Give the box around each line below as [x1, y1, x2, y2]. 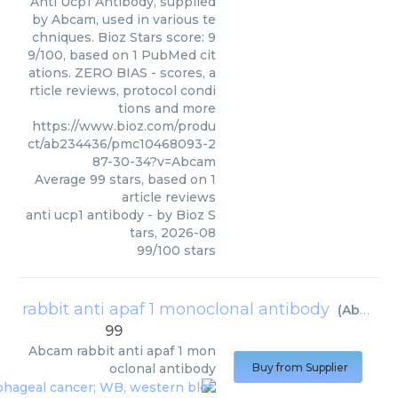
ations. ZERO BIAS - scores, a [28, 65, 216, 81]
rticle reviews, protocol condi [29, 83, 216, 99]
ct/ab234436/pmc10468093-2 [28, 136, 216, 152]
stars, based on [106, 171, 211, 187]
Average [35, 171, 90, 187]
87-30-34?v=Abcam [92, 154, 216, 170]
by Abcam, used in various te [32, 12, 216, 28]
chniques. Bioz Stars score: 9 [32, 29, 216, 45]
